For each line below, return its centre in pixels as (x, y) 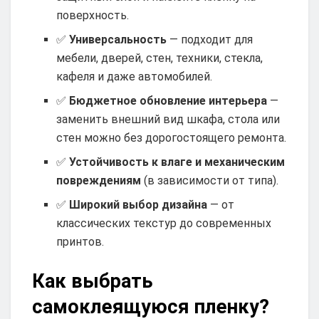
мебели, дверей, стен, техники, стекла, (160, 58)
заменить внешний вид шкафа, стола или (168, 120)
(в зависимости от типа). (210, 181)
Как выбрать (93, 282)
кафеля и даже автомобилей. (135, 77)
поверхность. (93, 16)
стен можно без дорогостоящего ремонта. (172, 138)
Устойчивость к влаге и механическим (177, 162)
